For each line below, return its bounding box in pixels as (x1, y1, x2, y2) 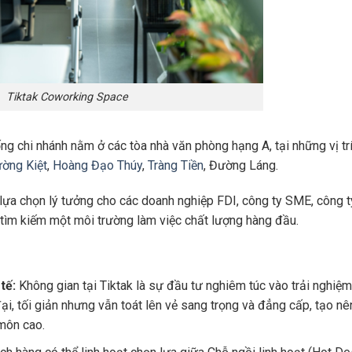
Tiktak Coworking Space (5, 90, 128, 104)
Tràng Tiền (148, 157, 203, 173)
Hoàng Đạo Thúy (53, 157, 142, 173)
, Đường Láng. (203, 157, 278, 173)
